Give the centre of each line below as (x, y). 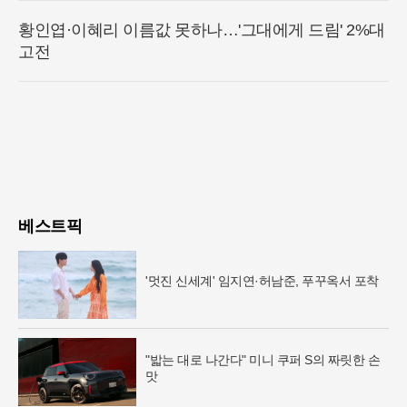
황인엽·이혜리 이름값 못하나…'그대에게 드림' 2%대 (202, 30)
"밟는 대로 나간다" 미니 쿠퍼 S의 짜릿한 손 (263, 359)
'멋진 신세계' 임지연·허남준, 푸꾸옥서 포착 (262, 280)
